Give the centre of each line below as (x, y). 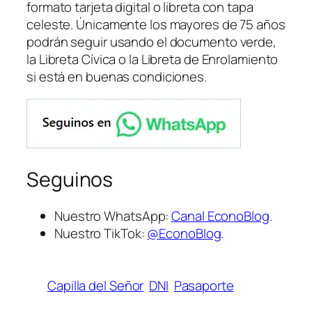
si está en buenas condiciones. (117, 77)
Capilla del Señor (96, 285)
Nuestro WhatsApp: (113, 216)
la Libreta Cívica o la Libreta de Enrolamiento (153, 59)
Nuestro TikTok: (101, 233)
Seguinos (70, 180)
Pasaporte (204, 285)
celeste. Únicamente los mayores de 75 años (156, 24)
